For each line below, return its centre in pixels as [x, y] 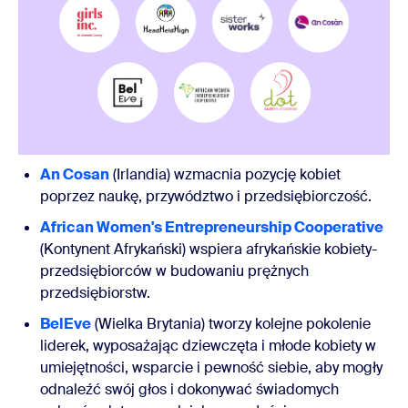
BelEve [66, 323]
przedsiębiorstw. [97, 292]
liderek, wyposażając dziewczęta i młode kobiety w [208, 345]
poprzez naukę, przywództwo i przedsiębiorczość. [206, 196]
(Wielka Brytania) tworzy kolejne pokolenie [231, 323]
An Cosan [75, 174]
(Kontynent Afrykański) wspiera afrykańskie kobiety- [209, 249]
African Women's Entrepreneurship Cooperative [212, 227]
